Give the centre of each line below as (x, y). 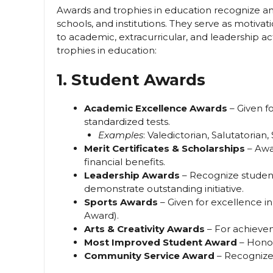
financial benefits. (125, 162)
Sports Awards (121, 202)
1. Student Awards (131, 80)
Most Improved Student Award (161, 243)
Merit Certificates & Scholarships (165, 149)
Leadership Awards (132, 175)
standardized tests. (127, 122)
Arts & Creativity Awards (144, 229)
